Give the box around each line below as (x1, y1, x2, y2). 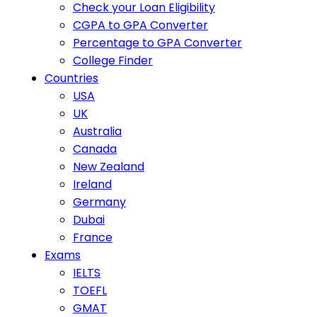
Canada (73, 141, 117, 157)
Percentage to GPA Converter (73, 35, 242, 51)
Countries (45, 70, 98, 86)
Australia (73, 123, 122, 139)
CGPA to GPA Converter (73, 17, 208, 33)
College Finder (73, 52, 153, 69)
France (73, 229, 113, 246)
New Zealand (73, 158, 144, 175)
